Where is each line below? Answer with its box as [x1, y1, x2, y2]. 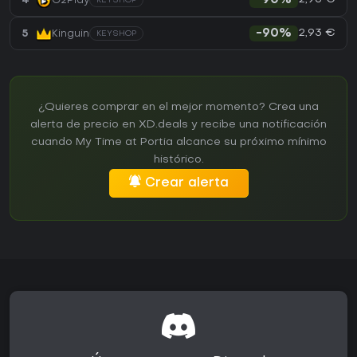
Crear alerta [144, 177, 229, 190]
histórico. [153, 155, 204, 166]
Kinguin [52, 28, 89, 39]
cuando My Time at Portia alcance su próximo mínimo [30, 137, 327, 148]
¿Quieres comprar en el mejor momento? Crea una [38, 102, 319, 113]
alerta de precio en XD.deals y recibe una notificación [30, 120, 327, 131]
